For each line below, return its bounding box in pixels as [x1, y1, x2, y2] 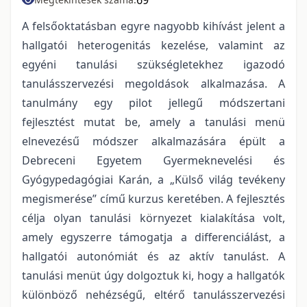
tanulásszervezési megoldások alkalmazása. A [22, 75, 285, 91]
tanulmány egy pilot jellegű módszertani [22, 95, 285, 110]
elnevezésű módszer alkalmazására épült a [22, 133, 285, 149]
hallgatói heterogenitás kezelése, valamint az [22, 37, 285, 53]
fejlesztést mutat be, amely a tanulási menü [22, 114, 285, 130]
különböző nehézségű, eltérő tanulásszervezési [22, 286, 285, 302]
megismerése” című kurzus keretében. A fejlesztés [22, 191, 285, 206]
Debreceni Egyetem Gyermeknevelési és [22, 152, 285, 168]
